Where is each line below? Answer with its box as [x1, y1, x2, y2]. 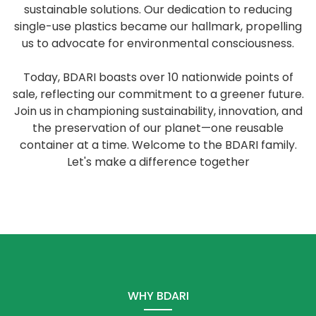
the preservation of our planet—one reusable [32, 120, 284, 136]
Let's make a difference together [66, 154, 250, 170]
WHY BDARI [127, 288, 189, 304]
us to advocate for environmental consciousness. [22, 35, 294, 51]
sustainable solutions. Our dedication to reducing [24, 1, 292, 18]
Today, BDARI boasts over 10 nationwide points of [23, 69, 293, 85]
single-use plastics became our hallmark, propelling [14, 18, 302, 35]
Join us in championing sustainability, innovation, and [13, 103, 303, 119]
